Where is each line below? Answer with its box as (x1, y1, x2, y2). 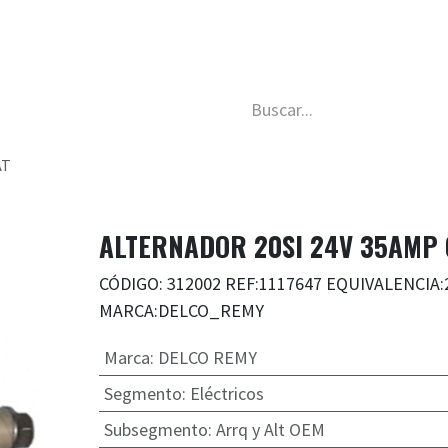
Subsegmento (103, 418, 208, 442)
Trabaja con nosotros (144, 20, 322, 44)
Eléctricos (189, 382, 264, 406)
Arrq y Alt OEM (215, 418, 325, 442)
